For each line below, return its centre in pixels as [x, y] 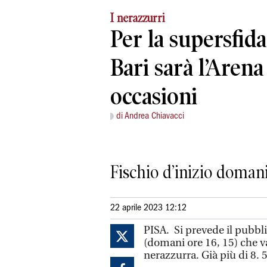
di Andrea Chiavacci [150, 116]
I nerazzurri [138, 18]
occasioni [154, 96]
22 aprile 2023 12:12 [148, 208]
